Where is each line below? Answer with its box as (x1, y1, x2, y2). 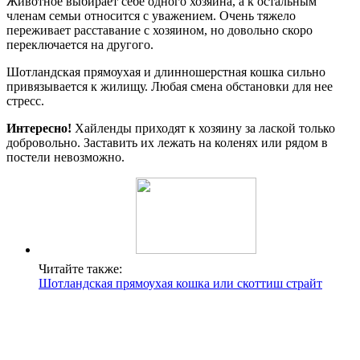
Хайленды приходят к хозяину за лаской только (72, 121, 335, 136)
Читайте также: (39, 262, 122, 276)
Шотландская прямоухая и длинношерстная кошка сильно (6, 65, 325, 80)
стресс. (6, 94, 44, 108)
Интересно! (6, 121, 72, 136)
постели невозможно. (6, 150, 125, 165)
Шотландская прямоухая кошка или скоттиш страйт (39, 276, 322, 291)
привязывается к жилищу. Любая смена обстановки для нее (6, 80, 333, 94)
